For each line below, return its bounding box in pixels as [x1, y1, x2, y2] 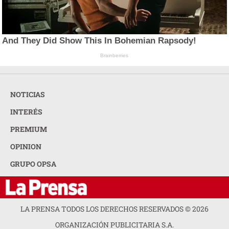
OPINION [10, 141, 41, 151]
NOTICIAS [10, 89, 45, 99]
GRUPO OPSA [10, 158, 56, 169]
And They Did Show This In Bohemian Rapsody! [2, 36, 197, 46]
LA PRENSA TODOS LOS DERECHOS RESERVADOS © [20, 203, 192, 214]
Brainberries [100, 53, 129, 59]
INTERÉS [10, 106, 42, 117]
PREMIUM [10, 124, 47, 134]
